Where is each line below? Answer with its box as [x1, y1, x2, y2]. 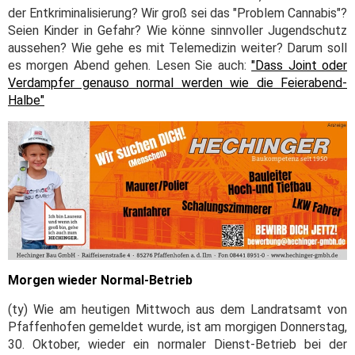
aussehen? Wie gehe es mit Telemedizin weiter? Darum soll [8, 40, 347, 55]
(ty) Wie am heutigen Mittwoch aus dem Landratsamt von [8, 301, 347, 317]
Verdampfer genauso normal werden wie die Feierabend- [8, 74, 347, 90]
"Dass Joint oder [251, 57, 348, 73]
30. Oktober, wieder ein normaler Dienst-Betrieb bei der [8, 336, 347, 352]
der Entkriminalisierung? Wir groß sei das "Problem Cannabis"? [8, 5, 347, 21]
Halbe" [8, 92, 44, 108]
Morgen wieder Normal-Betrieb [8, 272, 193, 288]
